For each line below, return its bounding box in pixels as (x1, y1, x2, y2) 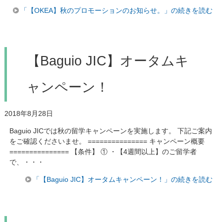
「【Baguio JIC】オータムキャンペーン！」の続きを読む (33, 175, 213, 183)
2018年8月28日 (4, 109, 53, 117)
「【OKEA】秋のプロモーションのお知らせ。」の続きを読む (20, 6, 213, 14)
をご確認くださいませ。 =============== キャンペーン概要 (9, 137, 205, 145)
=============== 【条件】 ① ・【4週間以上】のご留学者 (9, 147, 197, 156)
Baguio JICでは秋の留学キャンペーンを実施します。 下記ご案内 (9, 126, 212, 135)
